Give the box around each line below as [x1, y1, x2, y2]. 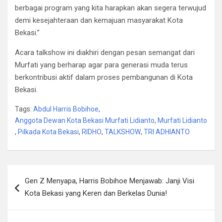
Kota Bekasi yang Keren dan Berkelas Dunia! [25, 189, 167, 198]
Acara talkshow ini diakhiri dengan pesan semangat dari [15, 48, 195, 57]
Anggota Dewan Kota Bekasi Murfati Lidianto [15, 116, 155, 125]
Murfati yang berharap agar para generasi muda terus [15, 60, 188, 70]
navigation [7, 181, 65, 196]
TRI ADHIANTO [144, 128, 190, 136]
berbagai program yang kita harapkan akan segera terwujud [15, 3, 206, 13]
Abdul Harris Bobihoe [33, 105, 99, 113]
